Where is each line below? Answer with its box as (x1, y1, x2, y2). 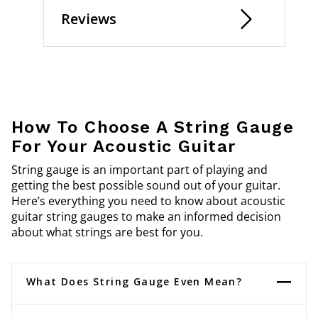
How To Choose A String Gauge (11, 117, 295, 137)
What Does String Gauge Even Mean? (26, 275, 243, 288)
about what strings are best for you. (11, 224, 203, 240)
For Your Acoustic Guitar (11, 136, 236, 156)
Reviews (61, 9, 116, 28)
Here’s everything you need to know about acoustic (11, 193, 285, 209)
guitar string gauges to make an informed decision (11, 209, 281, 224)
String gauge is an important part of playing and (11, 162, 268, 177)
